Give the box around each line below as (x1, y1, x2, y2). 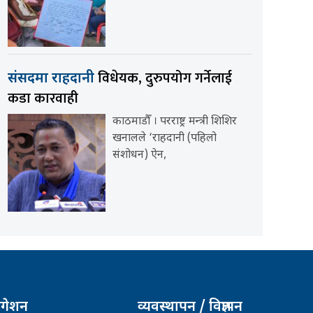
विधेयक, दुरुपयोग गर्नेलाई (97, 66, 232, 90)
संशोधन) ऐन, (112, 147, 166, 163)
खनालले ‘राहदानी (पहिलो (112, 131, 217, 146)
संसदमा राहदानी (7, 69, 98, 88)
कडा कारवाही (7, 86, 78, 110)
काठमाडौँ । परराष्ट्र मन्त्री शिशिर (112, 114, 237, 129)
